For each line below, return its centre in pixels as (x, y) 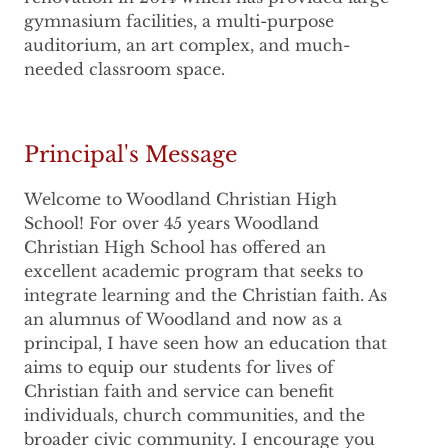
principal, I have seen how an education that (205, 343)
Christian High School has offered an (175, 247)
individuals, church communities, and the (194, 415)
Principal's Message (130, 155)
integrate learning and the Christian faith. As (205, 295)
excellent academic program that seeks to (193, 271)
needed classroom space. (124, 69)
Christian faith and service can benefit (179, 391)
